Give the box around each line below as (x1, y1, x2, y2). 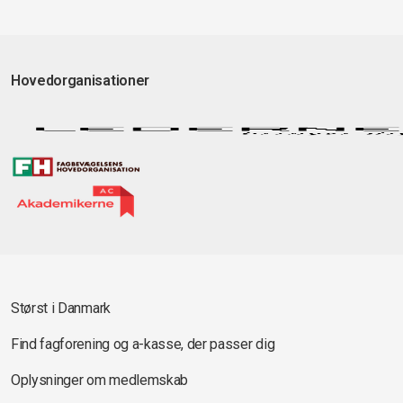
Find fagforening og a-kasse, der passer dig (11, 335, 275, 353)
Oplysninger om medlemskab (11, 371, 188, 389)
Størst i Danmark (11, 299, 111, 317)
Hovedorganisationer (11, 71, 149, 89)
